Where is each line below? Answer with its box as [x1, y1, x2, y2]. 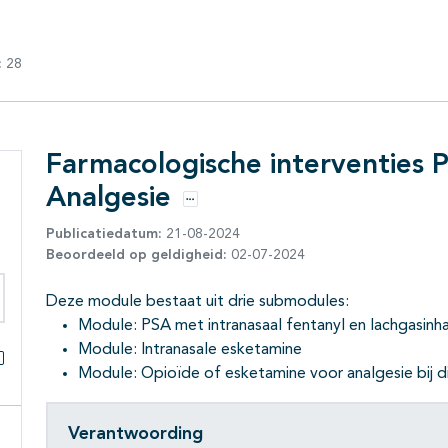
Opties [189, 204, 228, 215]
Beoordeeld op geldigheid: [46, 248, 227, 263]
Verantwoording [68, 424, 203, 443]
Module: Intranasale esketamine [78, 342, 302, 359]
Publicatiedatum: [46, 227, 162, 242]
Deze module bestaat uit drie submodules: [46, 294, 349, 311]
